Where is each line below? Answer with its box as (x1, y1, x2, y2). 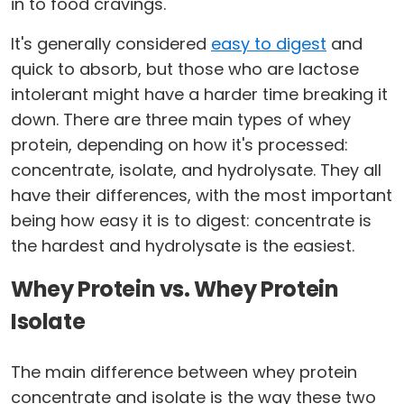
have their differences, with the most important (11, 184, 392, 207)
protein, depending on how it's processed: (11, 133, 348, 157)
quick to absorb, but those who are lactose (11, 58, 359, 81)
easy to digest (211, 32, 326, 56)
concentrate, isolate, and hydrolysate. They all (11, 159, 381, 182)
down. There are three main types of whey (11, 108, 351, 132)
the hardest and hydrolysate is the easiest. (11, 234, 354, 258)
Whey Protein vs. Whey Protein (11, 274, 339, 305)
